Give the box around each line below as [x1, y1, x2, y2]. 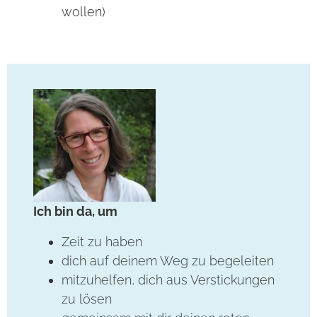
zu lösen [62, 292, 113, 307]
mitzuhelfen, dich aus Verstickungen [62, 272, 275, 288]
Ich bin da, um [33, 204, 118, 219]
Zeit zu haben [62, 234, 143, 250]
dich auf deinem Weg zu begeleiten [62, 253, 275, 269]
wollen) [62, 4, 106, 19]
